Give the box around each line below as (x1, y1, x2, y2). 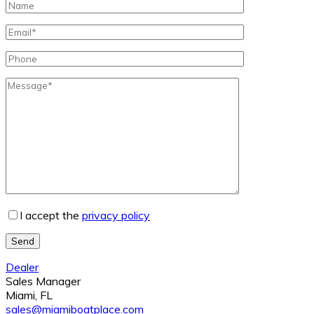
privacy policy (82, 207, 150, 222)
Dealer (6, 259, 39, 274)
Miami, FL (6, 287, 53, 302)
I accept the (20, 207, 82, 222)
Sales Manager (6, 273, 81, 288)
